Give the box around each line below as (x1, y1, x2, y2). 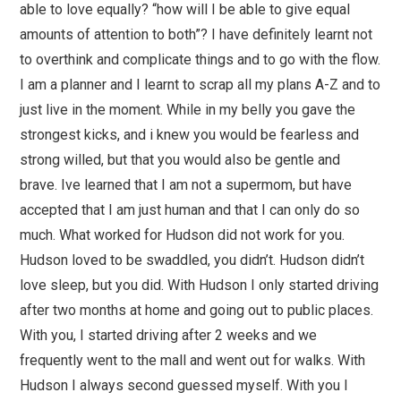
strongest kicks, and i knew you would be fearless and (20, 126, 360, 144)
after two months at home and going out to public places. (20, 302, 374, 320)
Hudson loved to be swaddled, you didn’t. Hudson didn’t (20, 252, 365, 269)
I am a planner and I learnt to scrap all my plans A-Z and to (20, 76, 381, 94)
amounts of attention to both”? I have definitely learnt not (20, 26, 373, 44)
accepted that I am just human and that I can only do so (20, 201, 361, 219)
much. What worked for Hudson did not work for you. (20, 226, 346, 244)
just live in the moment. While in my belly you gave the (20, 101, 356, 119)
